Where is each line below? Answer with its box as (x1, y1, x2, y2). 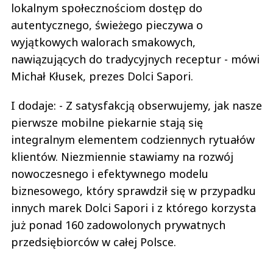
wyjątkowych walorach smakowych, (11, 34, 196, 49)
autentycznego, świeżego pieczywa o (11, 17, 203, 32)
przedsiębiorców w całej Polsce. (11, 234, 176, 249)
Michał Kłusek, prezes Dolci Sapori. (11, 68, 193, 83)
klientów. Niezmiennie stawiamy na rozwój (11, 149, 233, 164)
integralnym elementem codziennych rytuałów (11, 132, 255, 147)
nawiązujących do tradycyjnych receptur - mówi (11, 51, 260, 66)
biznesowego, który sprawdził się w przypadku (11, 183, 256, 198)
